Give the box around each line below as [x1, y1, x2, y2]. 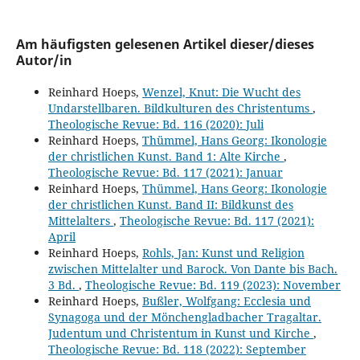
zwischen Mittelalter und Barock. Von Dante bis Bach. [47, 261, 337, 277]
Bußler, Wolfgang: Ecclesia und [141, 293, 311, 309]
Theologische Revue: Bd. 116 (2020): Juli [47, 117, 264, 133]
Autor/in [15, 51, 72, 70]
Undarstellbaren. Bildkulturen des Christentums [47, 100, 313, 117]
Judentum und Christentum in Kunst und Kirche [47, 325, 313, 342]
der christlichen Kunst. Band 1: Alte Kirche [47, 149, 284, 165]
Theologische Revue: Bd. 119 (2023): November [84, 277, 341, 293]
